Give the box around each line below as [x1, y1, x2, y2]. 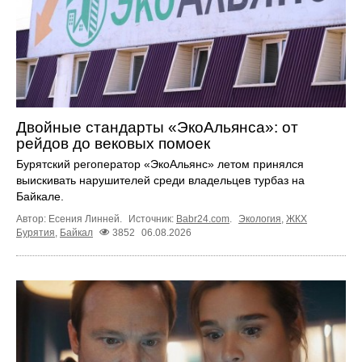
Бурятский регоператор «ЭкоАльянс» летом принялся [16, 158, 304, 171]
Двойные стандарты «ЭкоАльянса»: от [16, 119, 298, 137]
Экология [238, 213, 281, 225]
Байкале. [16, 190, 64, 204]
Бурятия [16, 227, 55, 239]
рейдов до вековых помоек [16, 135, 210, 153]
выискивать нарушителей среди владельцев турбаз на [16, 174, 305, 187]
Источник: [128, 213, 176, 225]
